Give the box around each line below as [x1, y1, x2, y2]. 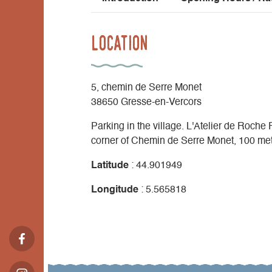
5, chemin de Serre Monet [91, 83, 202, 93]
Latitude [91, 160, 129, 171]
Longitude [91, 185, 138, 195]
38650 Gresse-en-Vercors [91, 97, 202, 107]
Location [91, 29, 148, 56]
